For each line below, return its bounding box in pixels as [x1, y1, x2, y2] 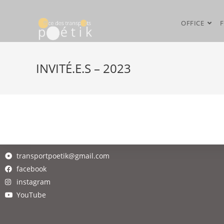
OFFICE [180, 18, 204, 27]
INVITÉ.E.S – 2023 [36, 60, 131, 76]
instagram [16, 177, 50, 186]
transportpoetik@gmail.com [16, 151, 109, 160]
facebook [16, 164, 46, 173]
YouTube [16, 190, 46, 199]
